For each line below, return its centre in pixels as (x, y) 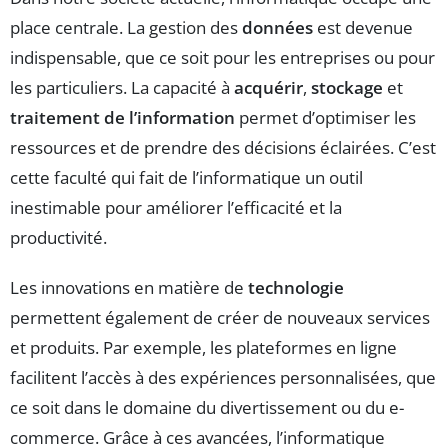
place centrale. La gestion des (126, 27)
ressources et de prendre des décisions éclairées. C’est (223, 147)
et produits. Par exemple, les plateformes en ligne (203, 347)
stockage (347, 87)
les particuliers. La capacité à (122, 87)
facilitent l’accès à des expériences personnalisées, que (223, 377)
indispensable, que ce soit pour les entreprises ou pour (222, 57)
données (277, 27)
